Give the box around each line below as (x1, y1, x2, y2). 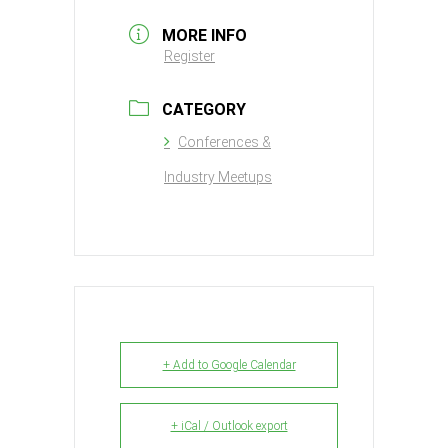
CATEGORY (162, 99, 246, 119)
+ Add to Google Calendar (162, 357, 296, 372)
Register (164, 47, 215, 64)
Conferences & (178, 133, 271, 150)
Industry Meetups (164, 168, 272, 185)
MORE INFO (162, 25, 247, 45)
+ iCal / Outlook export (170, 418, 288, 433)
